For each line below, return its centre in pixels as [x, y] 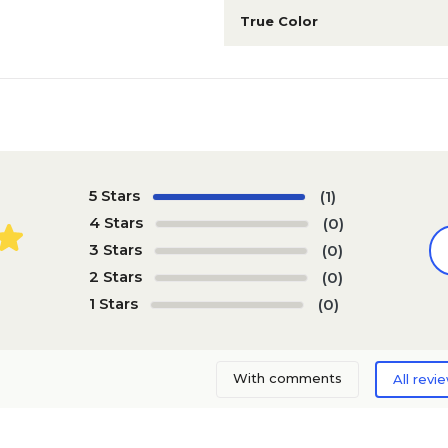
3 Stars [115, 249]
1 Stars [113, 303]
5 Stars [114, 195]
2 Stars [115, 276]
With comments [287, 377]
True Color [279, 21]
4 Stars [115, 222]
